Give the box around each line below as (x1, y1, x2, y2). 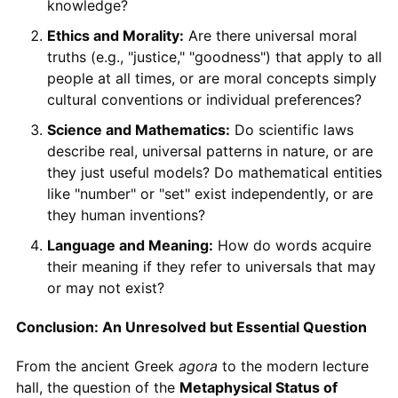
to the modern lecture (217, 356, 369, 375)
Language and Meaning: (46, 235, 213, 254)
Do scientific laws (229, 120, 354, 139)
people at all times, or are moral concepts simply (46, 68, 377, 87)
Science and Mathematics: (46, 120, 230, 139)
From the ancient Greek (15, 356, 179, 375)
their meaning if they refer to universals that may (46, 257, 376, 275)
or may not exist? (46, 278, 164, 297)
